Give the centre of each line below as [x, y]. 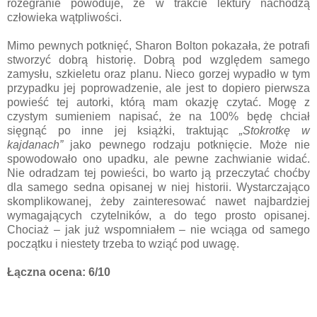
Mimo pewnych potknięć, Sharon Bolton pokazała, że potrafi [158, 46]
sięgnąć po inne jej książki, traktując [123, 131]
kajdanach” [35, 145]
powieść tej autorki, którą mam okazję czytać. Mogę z [158, 103]
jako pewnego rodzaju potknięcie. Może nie [186, 145]
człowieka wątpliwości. [66, 18]
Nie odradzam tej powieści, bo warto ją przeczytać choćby [158, 173]
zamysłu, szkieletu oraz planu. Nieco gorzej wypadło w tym [158, 74]
